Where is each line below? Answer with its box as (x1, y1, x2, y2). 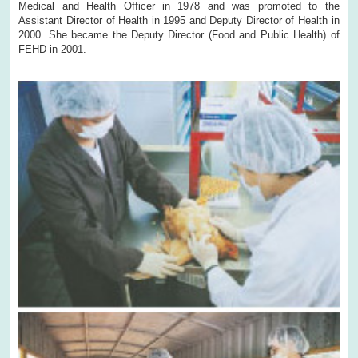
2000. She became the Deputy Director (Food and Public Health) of (18, 29, 340, 42)
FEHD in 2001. (18, 43, 87, 56)
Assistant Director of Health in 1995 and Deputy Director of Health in (18, 14, 340, 27)
